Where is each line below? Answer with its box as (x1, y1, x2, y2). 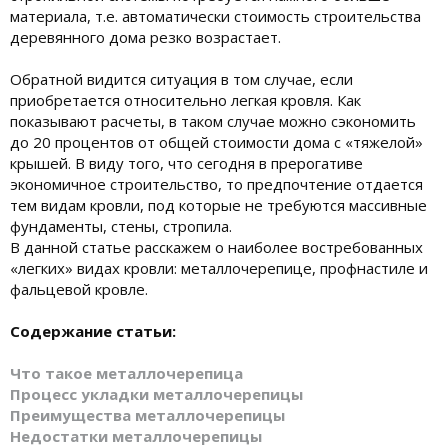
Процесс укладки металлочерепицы (10, 383, 303, 404)
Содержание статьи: (10, 320, 176, 341)
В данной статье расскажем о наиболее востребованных (10, 236, 423, 257)
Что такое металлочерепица (10, 362, 243, 383)
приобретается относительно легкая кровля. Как (10, 89, 361, 110)
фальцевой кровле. (10, 278, 148, 299)
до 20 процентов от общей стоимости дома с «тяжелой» (10, 131, 423, 152)
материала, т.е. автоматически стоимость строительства (10, 5, 421, 26)
